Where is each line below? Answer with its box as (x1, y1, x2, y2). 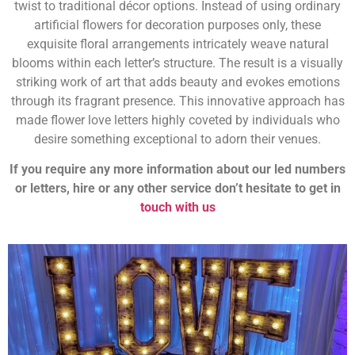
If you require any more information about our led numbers (10, 161, 345, 177)
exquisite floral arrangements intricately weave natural (26, 36, 329, 52)
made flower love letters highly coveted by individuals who (15, 112, 340, 128)
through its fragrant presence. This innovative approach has (10, 93, 345, 109)
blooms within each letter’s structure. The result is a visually (12, 55, 343, 71)
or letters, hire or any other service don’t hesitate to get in (14, 180, 341, 196)
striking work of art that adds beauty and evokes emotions (15, 74, 340, 90)
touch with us (139, 199, 216, 215)
